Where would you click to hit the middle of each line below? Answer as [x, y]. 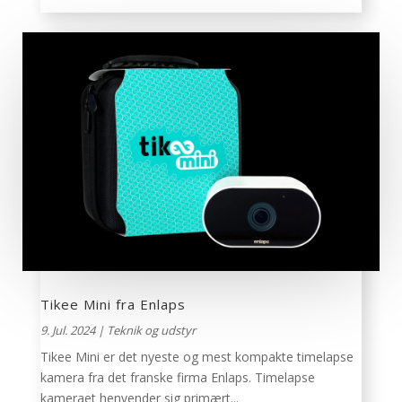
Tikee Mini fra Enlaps [113, 304]
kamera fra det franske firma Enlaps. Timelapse [177, 377]
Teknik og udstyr [151, 330]
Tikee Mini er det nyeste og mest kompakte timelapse [197, 356]
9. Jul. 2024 [67, 330]
